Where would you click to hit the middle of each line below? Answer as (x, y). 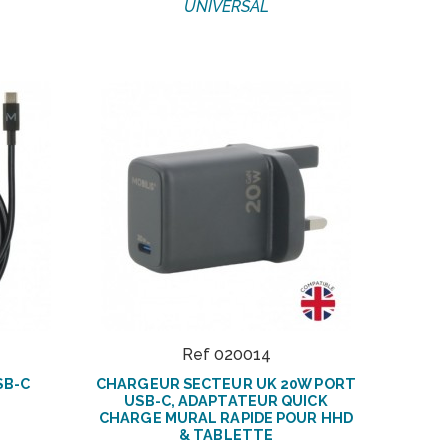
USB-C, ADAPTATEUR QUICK (226, 400)
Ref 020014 (226, 354)
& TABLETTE (226, 434)
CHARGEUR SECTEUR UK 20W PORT (226, 383)
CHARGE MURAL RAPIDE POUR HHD (226, 417)
